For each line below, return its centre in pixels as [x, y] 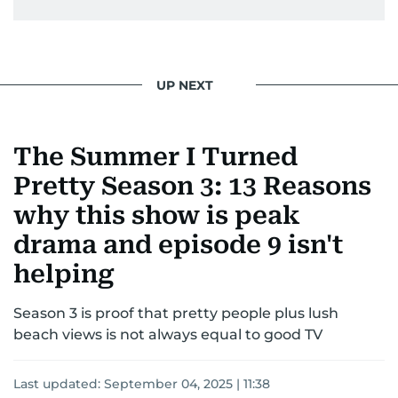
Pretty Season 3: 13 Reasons [192, 186]
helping [64, 274]
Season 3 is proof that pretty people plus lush [176, 313]
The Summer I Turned [155, 157]
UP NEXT [185, 85]
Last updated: [59, 384]
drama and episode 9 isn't [178, 245]
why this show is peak [157, 215]
